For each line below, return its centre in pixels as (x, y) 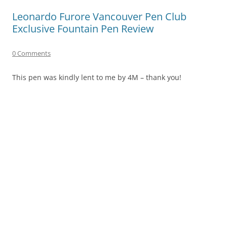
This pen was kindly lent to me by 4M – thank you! (97, 77)
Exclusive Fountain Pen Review (83, 28)
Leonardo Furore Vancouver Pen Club (99, 16)
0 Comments (31, 53)
